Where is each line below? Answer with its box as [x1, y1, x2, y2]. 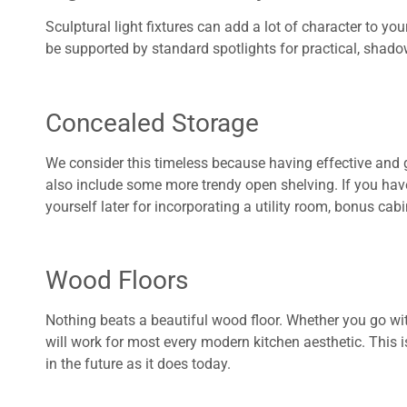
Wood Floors [45, 265, 188, 296]
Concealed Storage [45, 107, 259, 138]
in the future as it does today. [45, 355, 231, 373]
